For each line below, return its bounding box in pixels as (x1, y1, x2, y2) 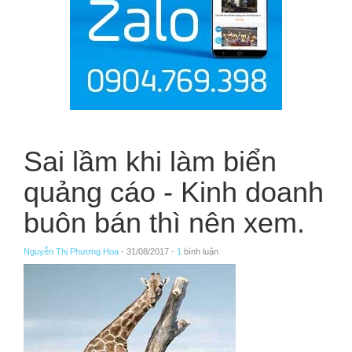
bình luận (181, 247, 218, 256)
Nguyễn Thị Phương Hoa (24, 247, 119, 256)
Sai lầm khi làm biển (24, 145, 277, 178)
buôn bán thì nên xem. (24, 207, 305, 239)
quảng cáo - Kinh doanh (24, 176, 324, 208)
